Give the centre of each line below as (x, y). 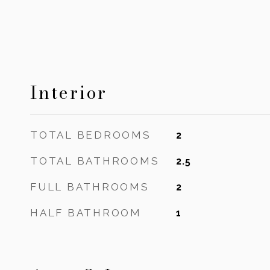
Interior (69, 93)
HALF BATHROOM (86, 213)
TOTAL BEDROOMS (91, 135)
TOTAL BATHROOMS (95, 161)
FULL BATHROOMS (90, 187)
